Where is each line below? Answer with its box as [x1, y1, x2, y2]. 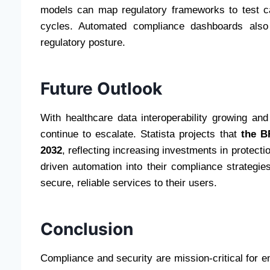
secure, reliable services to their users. [40, 177, 217, 189]
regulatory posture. [40, 36, 125, 48]
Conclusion [40, 218, 133, 239]
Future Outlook [40, 78, 162, 99]
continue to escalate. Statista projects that [40, 128, 241, 140]
